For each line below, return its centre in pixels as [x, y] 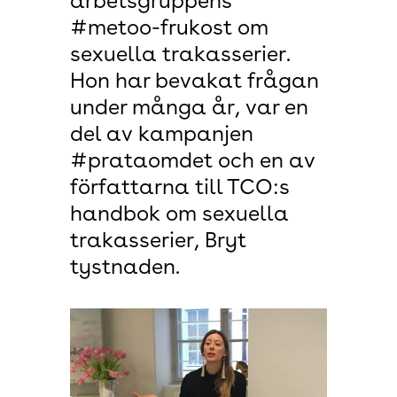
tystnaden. [125, 269]
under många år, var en [189, 109]
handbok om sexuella [179, 215]
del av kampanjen [162, 136]
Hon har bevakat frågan [195, 82]
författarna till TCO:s [180, 189]
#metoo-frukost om [169, 29]
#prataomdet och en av [193, 162]
